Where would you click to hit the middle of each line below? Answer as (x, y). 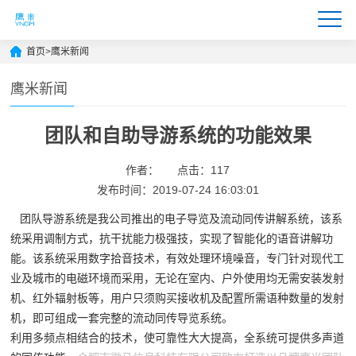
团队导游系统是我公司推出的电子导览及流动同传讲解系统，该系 (177, 219)
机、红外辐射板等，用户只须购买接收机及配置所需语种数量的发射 (178, 298)
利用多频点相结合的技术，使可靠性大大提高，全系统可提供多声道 (178, 338)
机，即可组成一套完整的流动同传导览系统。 (122, 318)
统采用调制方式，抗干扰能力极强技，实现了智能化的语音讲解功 (172, 239)
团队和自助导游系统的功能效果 (178, 135)
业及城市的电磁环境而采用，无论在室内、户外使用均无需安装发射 (178, 279)
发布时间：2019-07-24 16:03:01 (178, 190)
